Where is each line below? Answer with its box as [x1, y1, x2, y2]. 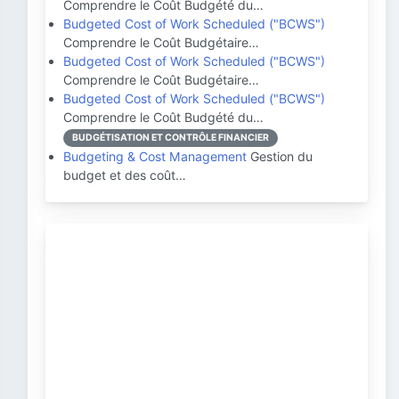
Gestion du [247, 149, 313, 164]
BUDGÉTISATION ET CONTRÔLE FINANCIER [72, 132, 269, 143]
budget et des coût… [63, 167, 186, 183]
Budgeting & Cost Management [63, 149, 247, 164]
